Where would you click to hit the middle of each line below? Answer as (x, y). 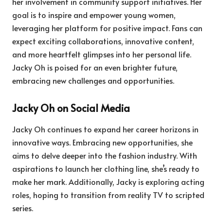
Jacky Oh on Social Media (71, 108)
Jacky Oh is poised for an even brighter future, (95, 67)
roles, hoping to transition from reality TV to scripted (108, 195)
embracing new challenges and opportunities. (93, 81)
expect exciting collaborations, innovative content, (103, 41)
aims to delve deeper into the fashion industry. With (105, 155)
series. (23, 208)
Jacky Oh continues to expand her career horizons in (105, 129)
